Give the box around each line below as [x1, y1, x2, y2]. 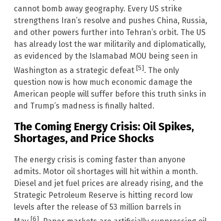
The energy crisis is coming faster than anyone [14, 154, 185, 164]
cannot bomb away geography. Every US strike [14, 3, 182, 13]
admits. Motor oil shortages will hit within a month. [14, 166, 198, 176]
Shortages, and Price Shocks [14, 132, 154, 146]
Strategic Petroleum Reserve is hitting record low [14, 190, 192, 200]
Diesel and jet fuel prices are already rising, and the [14, 178, 203, 188]
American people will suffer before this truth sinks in [14, 89, 206, 99]
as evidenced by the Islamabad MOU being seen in [14, 51, 198, 61]
